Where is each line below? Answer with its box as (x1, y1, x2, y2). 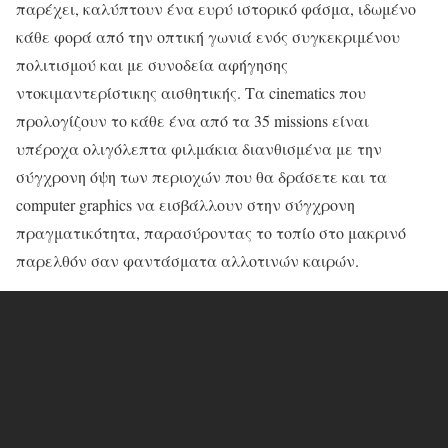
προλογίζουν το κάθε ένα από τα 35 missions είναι (16, 110, 369, 132)
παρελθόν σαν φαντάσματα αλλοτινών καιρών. (16, 250, 359, 272)
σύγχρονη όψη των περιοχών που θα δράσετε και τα (16, 166, 387, 188)
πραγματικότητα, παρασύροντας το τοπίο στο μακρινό (16, 222, 406, 244)
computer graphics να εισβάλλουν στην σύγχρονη (16, 194, 355, 216)
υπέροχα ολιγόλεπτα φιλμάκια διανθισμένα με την (16, 138, 382, 160)
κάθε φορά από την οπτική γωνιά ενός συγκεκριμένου (16, 26, 400, 48)
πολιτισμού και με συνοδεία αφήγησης (16, 54, 288, 76)
